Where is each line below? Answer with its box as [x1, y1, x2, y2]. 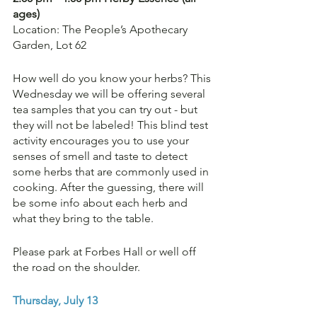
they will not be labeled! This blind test [13, 118, 211, 132]
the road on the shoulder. [13, 260, 140, 274]
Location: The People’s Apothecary [13, 23, 190, 36]
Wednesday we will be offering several [13, 87, 208, 100]
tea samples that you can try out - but [13, 103, 200, 116]
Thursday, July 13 [13, 294, 98, 307]
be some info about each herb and [13, 196, 190, 209]
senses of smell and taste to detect [13, 149, 190, 163]
